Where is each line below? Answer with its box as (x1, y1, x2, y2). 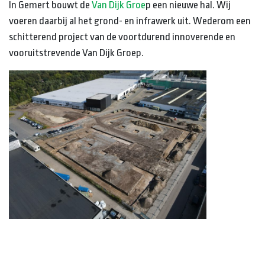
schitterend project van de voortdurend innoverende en (9, 31, 235, 43)
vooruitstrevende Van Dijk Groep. (9, 47, 144, 59)
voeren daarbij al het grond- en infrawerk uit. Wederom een (9, 15, 251, 27)
